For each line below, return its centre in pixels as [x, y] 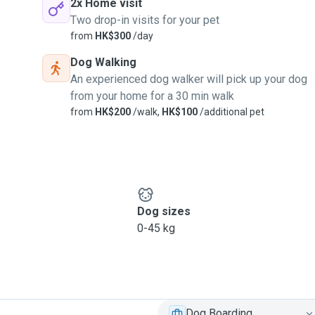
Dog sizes [163, 211]
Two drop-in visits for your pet [145, 20]
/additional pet [231, 112]
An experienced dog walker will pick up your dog [189, 79]
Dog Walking [103, 62]
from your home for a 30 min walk [152, 96]
